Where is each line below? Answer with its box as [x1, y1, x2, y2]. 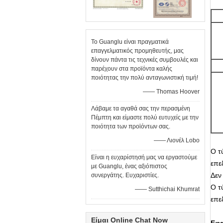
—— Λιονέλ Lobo [154, 137, 200, 144]
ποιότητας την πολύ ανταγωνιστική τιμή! [91, 74, 198, 81]
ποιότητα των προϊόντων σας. [91, 123, 170, 130]
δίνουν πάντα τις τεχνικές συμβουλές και [91, 56, 198, 63]
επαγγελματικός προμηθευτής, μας [91, 47, 184, 54]
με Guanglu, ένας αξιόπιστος [91, 163, 167, 170]
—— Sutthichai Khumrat [135, 186, 200, 193]
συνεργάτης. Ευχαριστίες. [91, 172, 159, 179]
